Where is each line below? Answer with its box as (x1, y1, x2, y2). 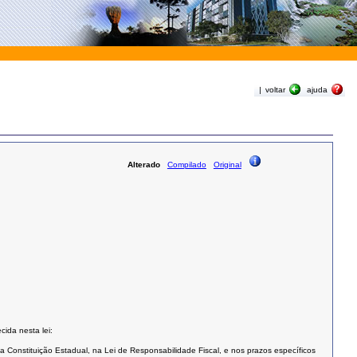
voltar (265, 85, 285, 94)
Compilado (167, 160, 206, 169)
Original (213, 160, 241, 169)
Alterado (127, 160, 160, 169)
